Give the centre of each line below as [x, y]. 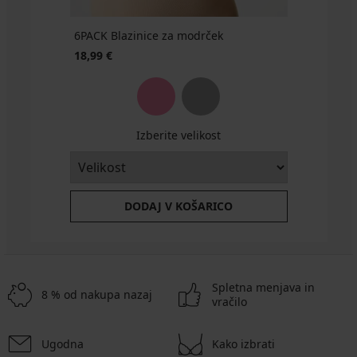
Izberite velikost [178, 135]
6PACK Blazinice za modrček [148, 36]
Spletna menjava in [263, 288]
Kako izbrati [243, 344]
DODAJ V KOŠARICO [178, 206]
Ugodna [63, 344]
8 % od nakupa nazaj [97, 295]
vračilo [229, 302]
